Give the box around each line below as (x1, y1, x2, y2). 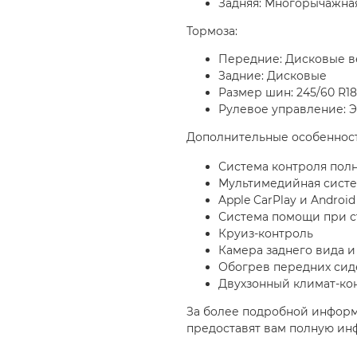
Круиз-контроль (218, 226, 313, 241)
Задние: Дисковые (218, 69, 327, 84)
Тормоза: (186, 24, 237, 39)
